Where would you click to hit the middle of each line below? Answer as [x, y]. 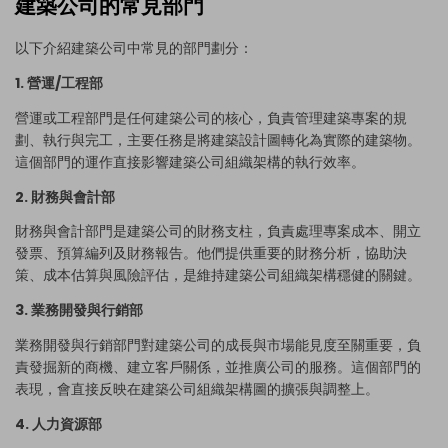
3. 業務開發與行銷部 [79, 310]
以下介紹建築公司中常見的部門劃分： [134, 48]
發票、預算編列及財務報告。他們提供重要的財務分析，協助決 [211, 253]
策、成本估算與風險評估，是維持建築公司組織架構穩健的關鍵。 [218, 275]
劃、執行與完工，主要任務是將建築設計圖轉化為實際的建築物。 [218, 139]
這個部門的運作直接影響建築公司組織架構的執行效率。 [190, 161]
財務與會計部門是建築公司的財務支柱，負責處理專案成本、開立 [218, 231]
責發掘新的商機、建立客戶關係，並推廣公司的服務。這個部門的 [218, 366]
